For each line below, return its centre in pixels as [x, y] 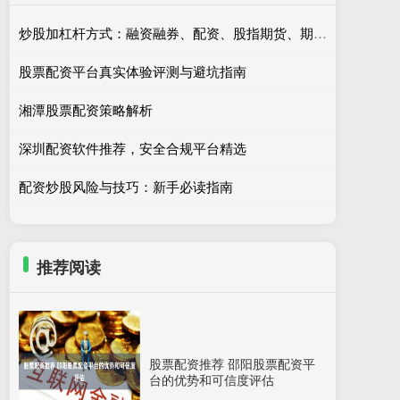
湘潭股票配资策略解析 [86, 109]
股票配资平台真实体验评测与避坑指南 [133, 71]
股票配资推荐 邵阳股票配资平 [232, 363]
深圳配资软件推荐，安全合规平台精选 [133, 148]
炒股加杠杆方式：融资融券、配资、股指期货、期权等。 [320, 33]
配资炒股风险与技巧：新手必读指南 [126, 186]
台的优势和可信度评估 [212, 379]
